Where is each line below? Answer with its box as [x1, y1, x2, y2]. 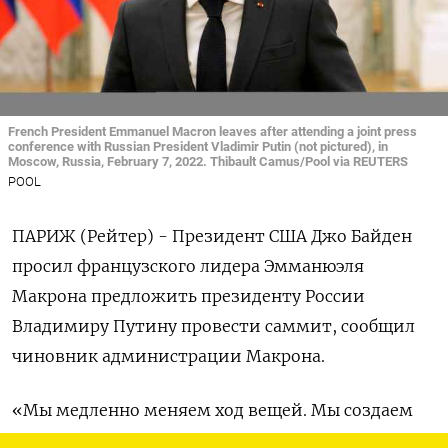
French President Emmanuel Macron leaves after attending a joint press [8, 123, 417, 139]
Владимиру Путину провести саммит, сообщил [12, 315, 415, 336]
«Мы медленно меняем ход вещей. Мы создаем [12, 399, 413, 420]
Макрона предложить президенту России [12, 285, 365, 306]
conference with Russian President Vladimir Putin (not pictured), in [8, 138, 388, 154]
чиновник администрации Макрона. [12, 345, 325, 366]
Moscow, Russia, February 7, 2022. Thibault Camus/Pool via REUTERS [8, 153, 408, 169]
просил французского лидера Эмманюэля [12, 255, 364, 276]
